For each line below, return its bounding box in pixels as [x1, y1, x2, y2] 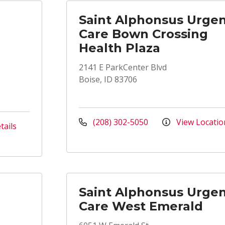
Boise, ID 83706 [79, 74, 137, 85]
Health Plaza [79, 41, 160, 55]
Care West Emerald [79, 199, 203, 213]
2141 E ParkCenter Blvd [79, 62, 167, 73]
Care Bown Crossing [79, 27, 208, 41]
